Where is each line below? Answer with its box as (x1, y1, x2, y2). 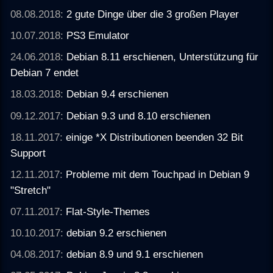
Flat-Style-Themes (66, 205, 151, 218)
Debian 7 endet (10, 66, 79, 79)
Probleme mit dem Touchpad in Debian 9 (66, 168, 250, 180)
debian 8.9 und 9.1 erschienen (66, 248, 204, 261)
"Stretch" (10, 183, 51, 196)
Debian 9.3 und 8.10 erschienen (66, 109, 211, 122)
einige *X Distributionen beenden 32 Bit (66, 130, 244, 143)
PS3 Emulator (66, 29, 130, 42)
